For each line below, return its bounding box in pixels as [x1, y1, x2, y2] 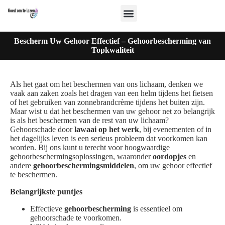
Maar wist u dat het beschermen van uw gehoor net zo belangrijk [10, 107, 215, 116]
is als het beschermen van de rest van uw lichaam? [10, 116, 169, 125]
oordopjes [153, 152, 186, 161]
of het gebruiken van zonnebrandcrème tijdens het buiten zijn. [10, 98, 205, 106]
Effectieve [30, 204, 64, 213]
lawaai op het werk [74, 125, 139, 134]
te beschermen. [10, 170, 57, 179]
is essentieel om [131, 204, 182, 213]
